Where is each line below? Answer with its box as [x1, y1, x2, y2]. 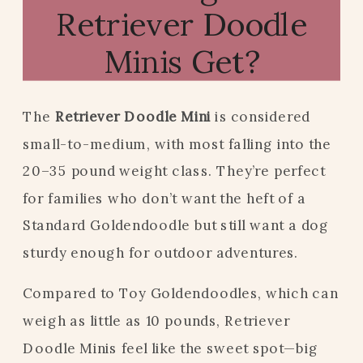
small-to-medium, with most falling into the [23, 135, 331, 152]
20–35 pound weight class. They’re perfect [23, 162, 326, 180]
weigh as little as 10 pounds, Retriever [23, 311, 290, 329]
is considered [211, 107, 310, 125]
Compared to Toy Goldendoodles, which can [23, 284, 339, 302]
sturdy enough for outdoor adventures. [23, 243, 299, 261]
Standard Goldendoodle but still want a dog [23, 216, 330, 234]
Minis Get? [104, 41, 259, 82]
